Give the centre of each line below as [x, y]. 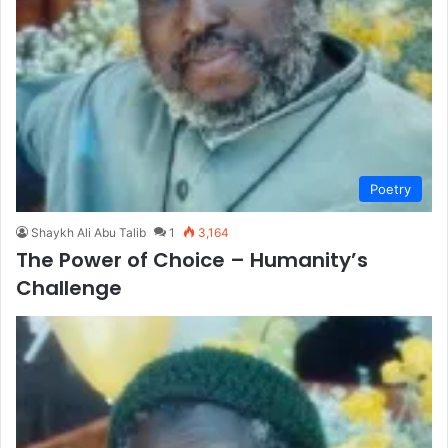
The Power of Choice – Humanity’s [192, 260]
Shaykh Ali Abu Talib [88, 232]
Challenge [69, 288]
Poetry [390, 189]
